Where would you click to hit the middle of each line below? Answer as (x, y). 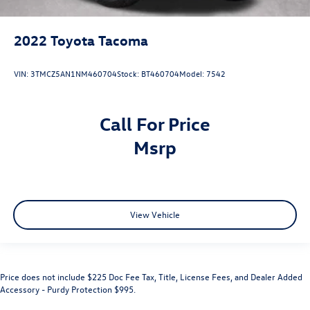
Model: (193, 74)
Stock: (129, 74)
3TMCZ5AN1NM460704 (74, 74)
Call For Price (155, 123)
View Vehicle (155, 215)
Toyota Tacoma (99, 40)
